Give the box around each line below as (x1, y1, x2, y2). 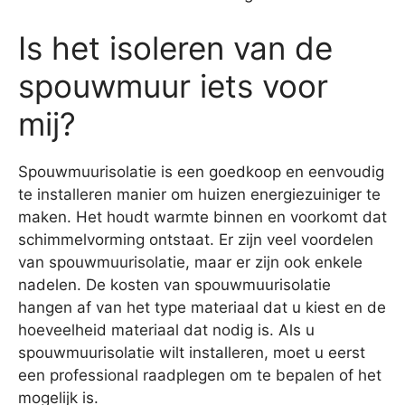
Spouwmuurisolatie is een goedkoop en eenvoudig (18, 162, 384, 181)
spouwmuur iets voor (18, 66, 328, 105)
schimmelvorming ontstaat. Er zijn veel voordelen (18, 230, 373, 249)
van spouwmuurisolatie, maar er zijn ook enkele (18, 252, 363, 271)
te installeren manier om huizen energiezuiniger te (18, 184, 381, 203)
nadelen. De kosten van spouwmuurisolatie (18, 275, 331, 294)
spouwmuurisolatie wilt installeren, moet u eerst (18, 343, 365, 362)
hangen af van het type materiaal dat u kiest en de (18, 297, 386, 316)
